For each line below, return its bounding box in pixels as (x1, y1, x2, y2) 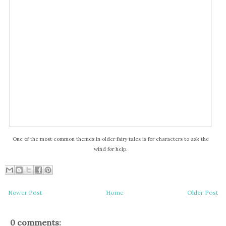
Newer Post (8, 189, 42, 196)
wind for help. (93, 146, 128, 152)
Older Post (187, 189, 218, 196)
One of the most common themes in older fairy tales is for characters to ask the (12, 136, 209, 142)
